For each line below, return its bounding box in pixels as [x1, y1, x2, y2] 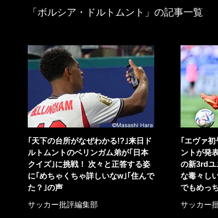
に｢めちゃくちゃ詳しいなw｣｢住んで [28, 172, 154, 180]
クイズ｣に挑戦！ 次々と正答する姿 [28, 160, 150, 168]
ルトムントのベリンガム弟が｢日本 [28, 148, 148, 157]
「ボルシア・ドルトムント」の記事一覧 [28, 7, 203, 18]
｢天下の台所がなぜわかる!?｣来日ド [28, 137, 152, 145]
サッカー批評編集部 [28, 200, 98, 209]
